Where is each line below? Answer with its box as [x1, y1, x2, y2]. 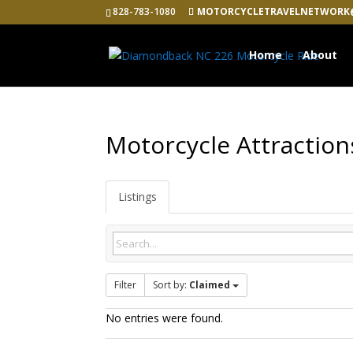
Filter [114, 278, 137, 292]
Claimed [189, 278, 231, 292]
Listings [118, 189, 158, 204]
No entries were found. [106, 310, 224, 325]
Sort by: [153, 278, 190, 292]
